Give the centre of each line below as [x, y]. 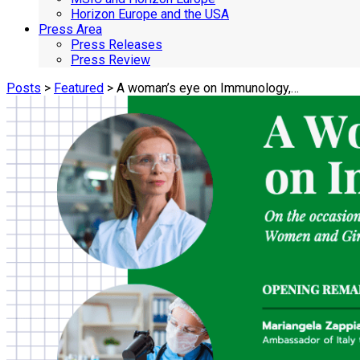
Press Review [110, 59]
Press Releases [117, 44]
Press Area [70, 29]
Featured [79, 88]
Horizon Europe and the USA [150, 14]
